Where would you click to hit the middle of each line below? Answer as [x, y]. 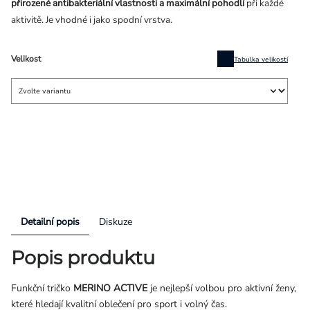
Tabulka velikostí [261, 59]
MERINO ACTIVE [110, 289]
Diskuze [116, 222]
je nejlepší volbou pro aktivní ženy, [222, 289]
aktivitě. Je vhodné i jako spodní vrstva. [92, 20]
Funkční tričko [42, 289]
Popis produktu [83, 258]
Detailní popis [50, 222]
